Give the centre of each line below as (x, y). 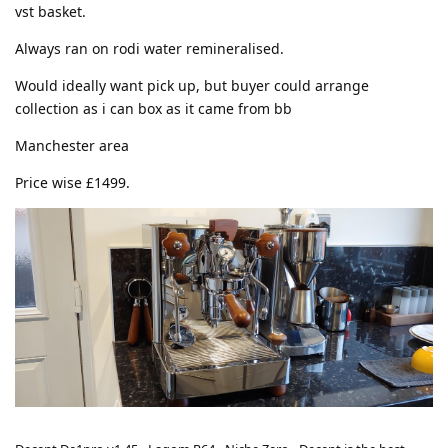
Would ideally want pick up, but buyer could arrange (192, 85)
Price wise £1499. (72, 182)
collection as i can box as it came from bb (153, 108)
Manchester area (72, 145)
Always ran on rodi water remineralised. (149, 48)
